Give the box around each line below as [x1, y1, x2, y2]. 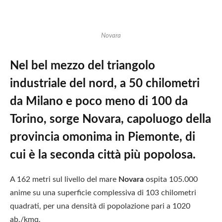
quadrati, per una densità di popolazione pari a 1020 [10, 202, 190, 210]
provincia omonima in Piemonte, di [10, 131, 195, 143]
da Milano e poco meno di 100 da [10, 95, 188, 108]
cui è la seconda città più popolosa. [10, 149, 196, 161]
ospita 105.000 [144, 175, 198, 183]
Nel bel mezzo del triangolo [10, 59, 155, 72]
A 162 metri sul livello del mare [10, 175, 118, 183]
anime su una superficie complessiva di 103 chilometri [10, 188, 196, 197]
